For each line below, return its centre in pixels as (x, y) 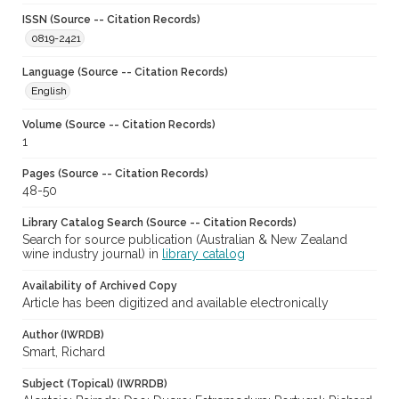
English (49, 91)
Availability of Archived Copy (100, 286)
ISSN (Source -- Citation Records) (111, 20)
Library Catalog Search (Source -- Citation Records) (159, 223)
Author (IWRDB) (63, 335)
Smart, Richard (64, 352)
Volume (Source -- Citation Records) (119, 125)
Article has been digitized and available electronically (175, 303)
